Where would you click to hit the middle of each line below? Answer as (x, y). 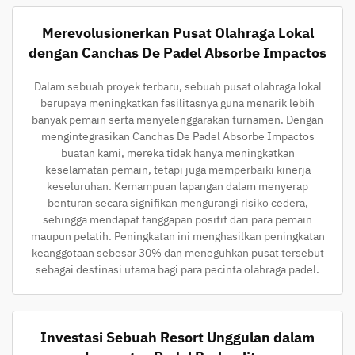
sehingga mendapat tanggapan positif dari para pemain (177, 219)
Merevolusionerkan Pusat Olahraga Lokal (177, 32)
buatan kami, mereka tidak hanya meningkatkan (177, 153)
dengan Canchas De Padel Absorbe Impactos (177, 52)
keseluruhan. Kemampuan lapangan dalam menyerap (177, 186)
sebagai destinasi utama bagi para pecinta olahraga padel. (177, 269)
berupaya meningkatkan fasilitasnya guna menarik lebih (177, 103)
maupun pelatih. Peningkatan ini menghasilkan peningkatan (177, 236)
